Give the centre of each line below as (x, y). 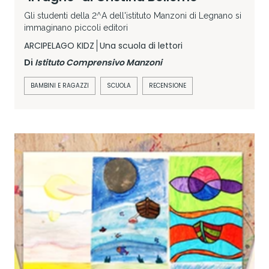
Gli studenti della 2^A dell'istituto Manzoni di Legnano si (133, 16)
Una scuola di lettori (141, 46)
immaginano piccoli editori (76, 28)
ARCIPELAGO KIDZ (59, 46)
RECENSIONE (168, 86)
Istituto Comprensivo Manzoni (98, 63)
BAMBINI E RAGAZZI (60, 86)
